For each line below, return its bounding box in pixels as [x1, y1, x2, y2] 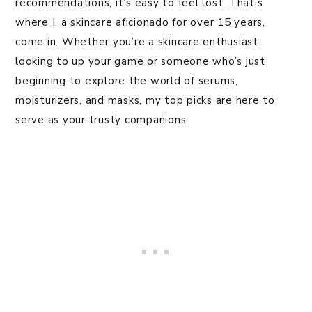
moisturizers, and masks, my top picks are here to [15, 93, 275, 108]
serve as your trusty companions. [15, 113, 189, 127]
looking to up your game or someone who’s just [15, 54, 265, 69]
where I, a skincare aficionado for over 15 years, [15, 15, 265, 30]
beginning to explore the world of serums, [15, 74, 238, 88]
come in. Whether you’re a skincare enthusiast [15, 35, 258, 49]
